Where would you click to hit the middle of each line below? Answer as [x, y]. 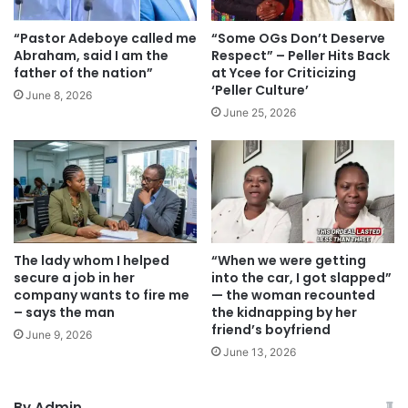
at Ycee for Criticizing [284, 72]
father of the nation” [83, 72]
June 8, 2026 [59, 95]
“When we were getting [289, 261]
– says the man [64, 313]
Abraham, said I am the [91, 55]
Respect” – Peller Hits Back [301, 55]
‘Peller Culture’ [260, 90]
